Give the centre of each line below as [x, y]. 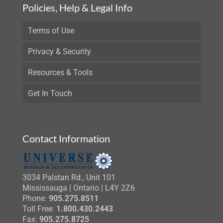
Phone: [36, 198]
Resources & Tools [60, 72]
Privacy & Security [59, 52]
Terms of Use [51, 31]
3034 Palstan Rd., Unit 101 [69, 177]
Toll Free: [38, 209]
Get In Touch [50, 93]
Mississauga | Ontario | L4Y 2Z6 [79, 188]
